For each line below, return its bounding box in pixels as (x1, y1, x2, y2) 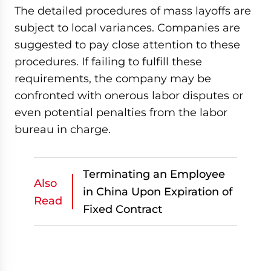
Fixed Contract (83, 203, 162, 216)
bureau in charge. (15, 123, 111, 136)
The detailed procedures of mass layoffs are (15, 4, 251, 18)
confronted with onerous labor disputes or (15, 89, 243, 102)
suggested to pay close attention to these (15, 38, 240, 51)
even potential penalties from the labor (15, 106, 227, 119)
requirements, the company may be (15, 72, 211, 85)
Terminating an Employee (83, 168, 225, 181)
